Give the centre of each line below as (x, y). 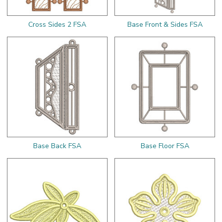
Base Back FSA (57, 146)
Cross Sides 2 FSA (57, 24)
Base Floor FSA (165, 146)
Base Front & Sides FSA (165, 24)
